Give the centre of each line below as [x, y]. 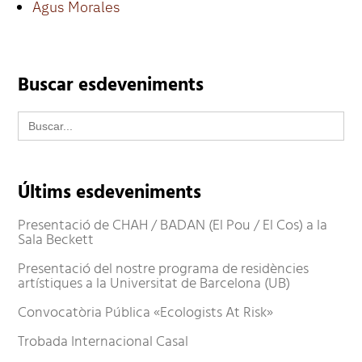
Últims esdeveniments [110, 194]
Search [40, 118]
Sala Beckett [56, 241]
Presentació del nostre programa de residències [164, 270]
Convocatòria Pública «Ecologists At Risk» [146, 314]
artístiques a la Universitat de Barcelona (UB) [154, 284]
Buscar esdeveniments [111, 86]
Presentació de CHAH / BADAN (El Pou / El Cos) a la [173, 226]
